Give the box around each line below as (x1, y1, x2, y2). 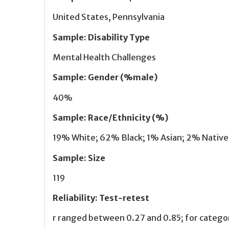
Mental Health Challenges (53, 52, 156, 63)
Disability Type (88, 32, 150, 42)
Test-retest (99, 193, 149, 203)
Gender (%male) (88, 72, 158, 83)
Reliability (53, 193, 95, 203)
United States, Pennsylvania (53, 12, 165, 22)
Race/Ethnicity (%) (88, 112, 169, 123)
